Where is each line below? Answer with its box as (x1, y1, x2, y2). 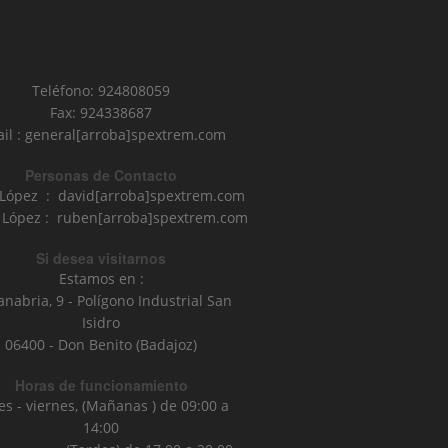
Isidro (82, 312, 121, 332)
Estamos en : (58, 268, 144, 288)
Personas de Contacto (25, 164, 178, 185)
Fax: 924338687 (50, 102, 153, 122)
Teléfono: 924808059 (32, 80, 171, 100)
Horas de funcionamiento (14, 374, 188, 395)
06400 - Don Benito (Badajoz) (5, 334, 198, 354)
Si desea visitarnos (36, 247, 167, 268)
